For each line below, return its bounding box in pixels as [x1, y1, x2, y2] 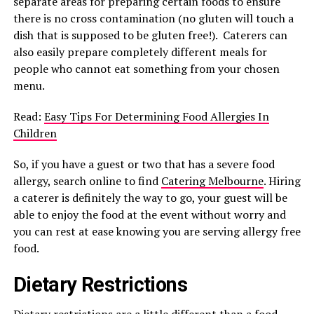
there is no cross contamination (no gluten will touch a [13, 11, 294, 26]
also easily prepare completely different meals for [13, 44, 267, 60]
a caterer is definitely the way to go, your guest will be [13, 190, 287, 205]
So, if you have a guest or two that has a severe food [13, 156, 275, 172]
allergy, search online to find [13, 173, 161, 189]
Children [13, 125, 57, 141]
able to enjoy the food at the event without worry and [13, 207, 286, 222]
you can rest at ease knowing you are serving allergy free [13, 224, 301, 239]
